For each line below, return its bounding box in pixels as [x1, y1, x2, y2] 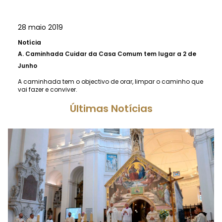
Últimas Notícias [69, 101, 153, 115]
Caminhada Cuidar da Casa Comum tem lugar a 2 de [25, 49, 196, 58]
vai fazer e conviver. [18, 85, 77, 94]
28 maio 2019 [18, 22, 63, 32]
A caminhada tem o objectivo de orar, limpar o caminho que [18, 77, 203, 86]
